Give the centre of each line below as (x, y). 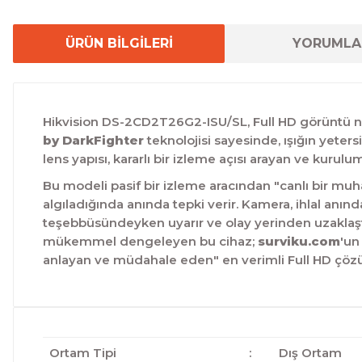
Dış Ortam (310, 353)
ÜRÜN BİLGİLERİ (119, 43)
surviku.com (299, 241)
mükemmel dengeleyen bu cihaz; (150, 241)
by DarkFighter (93, 140)
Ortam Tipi (82, 353)
